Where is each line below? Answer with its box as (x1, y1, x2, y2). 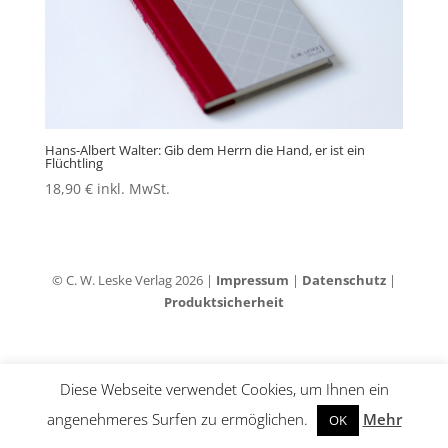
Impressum (215, 271, 289, 290)
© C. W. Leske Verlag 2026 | (51, 271, 216, 290)
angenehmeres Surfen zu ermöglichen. (46, 409, 312, 429)
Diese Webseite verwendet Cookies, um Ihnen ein (59, 379, 389, 399)
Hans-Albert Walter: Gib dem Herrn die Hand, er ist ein (44, 141, 365, 160)
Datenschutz (301, 271, 386, 290)
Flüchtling (44, 154, 103, 173)
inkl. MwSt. (96, 178, 170, 198)
